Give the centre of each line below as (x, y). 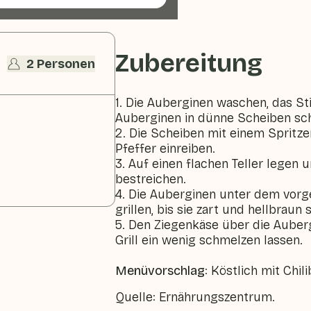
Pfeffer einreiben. (166, 149)
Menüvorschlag (160, 271)
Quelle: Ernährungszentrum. (195, 297)
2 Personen (61, 64)
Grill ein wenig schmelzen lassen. (209, 240)
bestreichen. (151, 179)
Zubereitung (189, 64)
